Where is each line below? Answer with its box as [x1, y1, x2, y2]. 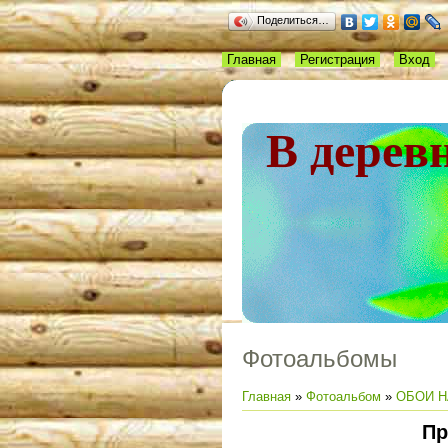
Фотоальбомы [242, 344, 397, 372]
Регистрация [300, 52, 375, 67]
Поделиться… [257, 14, 329, 26]
